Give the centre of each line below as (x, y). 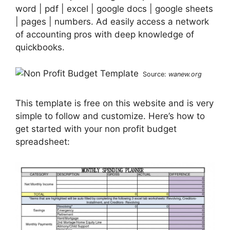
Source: (156, 74)
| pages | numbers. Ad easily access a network (112, 22)
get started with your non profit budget (96, 129)
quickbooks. (40, 47)
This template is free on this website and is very (114, 103)
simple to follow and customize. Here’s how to (110, 116)
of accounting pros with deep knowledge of (105, 35)
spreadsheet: (43, 142)
